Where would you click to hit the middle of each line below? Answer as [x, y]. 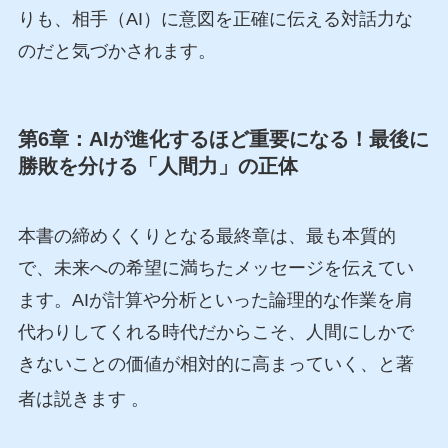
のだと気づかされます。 [116, 51]
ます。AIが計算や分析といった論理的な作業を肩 [215, 299]
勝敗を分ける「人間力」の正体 [157, 166]
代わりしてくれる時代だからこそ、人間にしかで [215, 331]
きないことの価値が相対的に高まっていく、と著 [215, 363]
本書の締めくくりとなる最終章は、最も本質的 [206, 235]
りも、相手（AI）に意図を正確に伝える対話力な [215, 19]
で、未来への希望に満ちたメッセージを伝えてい [215, 267]
